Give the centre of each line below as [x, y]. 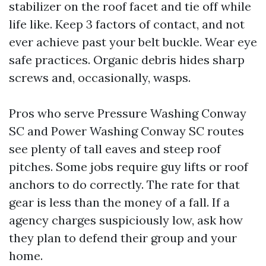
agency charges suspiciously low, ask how [126, 220]
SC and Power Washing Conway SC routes [126, 131]
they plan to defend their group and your [123, 238]
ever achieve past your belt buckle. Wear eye [133, 42]
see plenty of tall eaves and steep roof [115, 149]
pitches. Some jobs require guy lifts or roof [129, 167]
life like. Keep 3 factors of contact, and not [127, 24]
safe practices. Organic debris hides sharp [127, 60]
